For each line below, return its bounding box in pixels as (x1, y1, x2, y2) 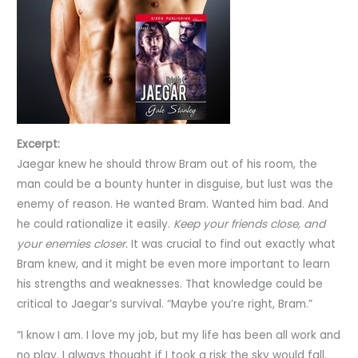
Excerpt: (17, 137, 61, 153)
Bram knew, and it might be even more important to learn (17, 257, 331, 272)
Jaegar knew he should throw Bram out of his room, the (17, 157, 318, 173)
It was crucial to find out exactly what (131, 237, 336, 253)
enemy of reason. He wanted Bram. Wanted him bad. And (17, 197, 329, 213)
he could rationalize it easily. (17, 217, 174, 233)
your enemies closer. (17, 237, 132, 253)
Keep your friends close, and (173, 217, 326, 233)
